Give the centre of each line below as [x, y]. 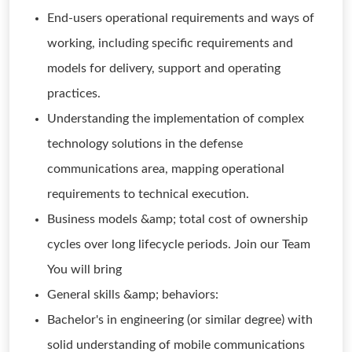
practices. [74, 93]
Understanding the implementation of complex [176, 119]
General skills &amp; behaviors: [133, 295]
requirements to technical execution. [148, 194]
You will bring [84, 269]
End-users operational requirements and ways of [181, 18]
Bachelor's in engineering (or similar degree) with [180, 320]
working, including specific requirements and [170, 43]
